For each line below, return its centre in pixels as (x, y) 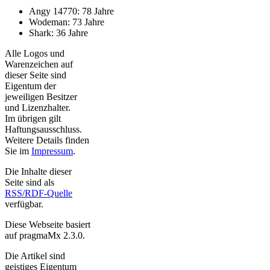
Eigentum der (30, 86)
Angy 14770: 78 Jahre (71, 11)
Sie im (18, 151)
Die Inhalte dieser (38, 171)
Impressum (52, 151)
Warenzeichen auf (39, 64)
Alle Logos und (35, 53)
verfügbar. (24, 204)
